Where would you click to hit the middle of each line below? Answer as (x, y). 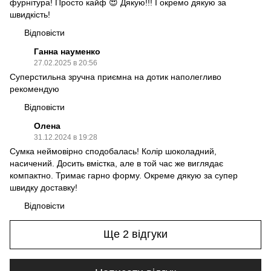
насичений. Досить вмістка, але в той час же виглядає (116, 163)
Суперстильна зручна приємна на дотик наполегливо (116, 77)
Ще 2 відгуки (135, 234)
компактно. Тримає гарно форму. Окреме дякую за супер (124, 175)
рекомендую (34, 89)
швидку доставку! (44, 187)
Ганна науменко (67, 51)
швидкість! (30, 14)
